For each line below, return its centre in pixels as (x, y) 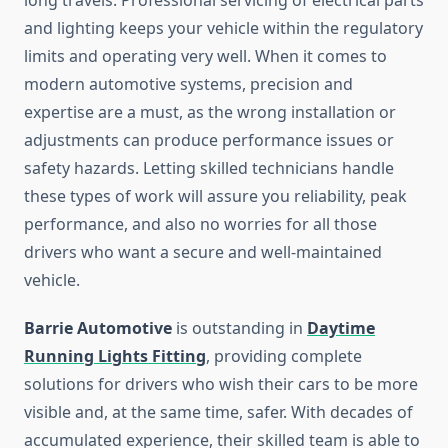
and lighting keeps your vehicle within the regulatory (223, 28)
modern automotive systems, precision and (188, 84)
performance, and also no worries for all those (200, 224)
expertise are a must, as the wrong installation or (210, 112)
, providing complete (284, 356)
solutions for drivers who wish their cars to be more (221, 384)
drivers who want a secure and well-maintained (203, 252)
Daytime (341, 328)
